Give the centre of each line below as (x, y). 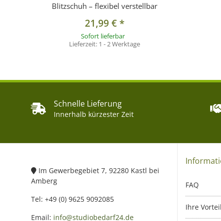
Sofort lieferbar (103, 36)
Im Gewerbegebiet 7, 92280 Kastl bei (98, 171)
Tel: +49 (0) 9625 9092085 (73, 199)
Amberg (44, 181)
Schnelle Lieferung (88, 104)
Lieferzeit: (84, 44)
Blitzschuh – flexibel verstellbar (104, 6)
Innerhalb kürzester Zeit (94, 114)
